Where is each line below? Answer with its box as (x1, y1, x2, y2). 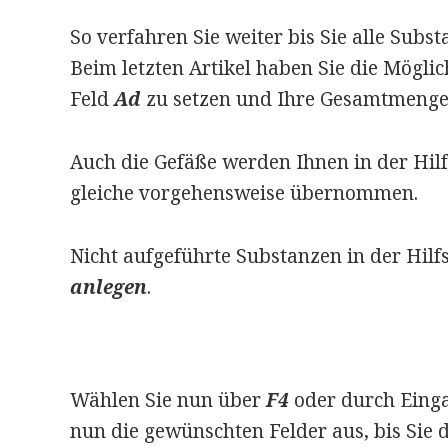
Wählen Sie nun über (69, 387, 266, 414)
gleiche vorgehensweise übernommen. (69, 180, 418, 207)
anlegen (69, 274, 147, 301)
